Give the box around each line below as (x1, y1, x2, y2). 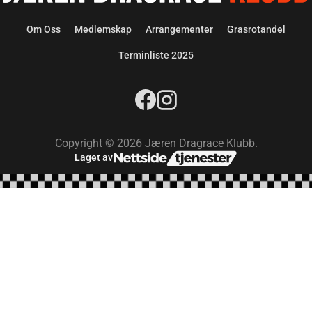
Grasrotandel (227, 23, 286, 35)
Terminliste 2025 (118, 49, 194, 61)
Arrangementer (146, 23, 213, 35)
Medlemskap (75, 23, 132, 35)
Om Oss (26, 23, 61, 35)
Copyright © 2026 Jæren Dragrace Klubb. (54, 136, 258, 150)
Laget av (74, 152, 113, 164)
